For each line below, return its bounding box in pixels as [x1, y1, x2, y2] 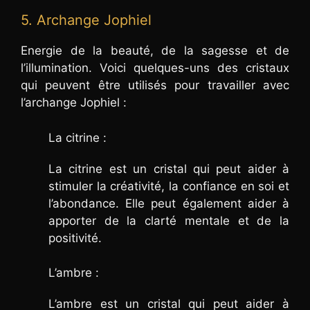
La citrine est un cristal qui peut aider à [48, 161, 289, 176]
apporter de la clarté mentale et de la [48, 213, 289, 228]
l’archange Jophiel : [21, 95, 127, 110]
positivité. [48, 230, 102, 245]
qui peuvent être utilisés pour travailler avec [21, 78, 289, 93]
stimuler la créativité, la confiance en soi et [48, 179, 289, 193]
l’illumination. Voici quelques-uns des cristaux [21, 61, 289, 75]
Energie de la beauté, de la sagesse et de [21, 44, 289, 58]
